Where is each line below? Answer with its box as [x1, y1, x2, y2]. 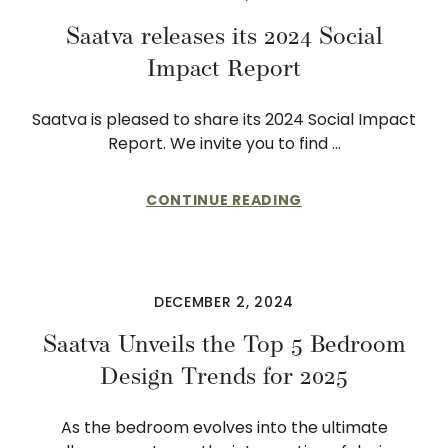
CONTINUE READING [145, 190, 303, 210]
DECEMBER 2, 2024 [153, 292, 295, 312]
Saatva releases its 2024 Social [65, 15, 383, 57]
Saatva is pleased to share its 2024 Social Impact [32, 108, 416, 131]
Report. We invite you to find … [107, 132, 341, 155]
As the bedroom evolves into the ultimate [60, 416, 388, 439]
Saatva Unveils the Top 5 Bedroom [42, 323, 406, 365]
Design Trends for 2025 [100, 355, 348, 397]
